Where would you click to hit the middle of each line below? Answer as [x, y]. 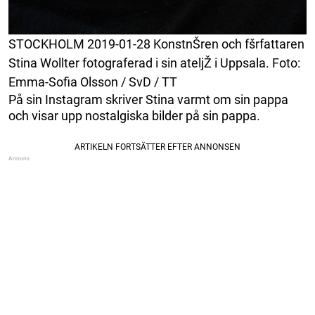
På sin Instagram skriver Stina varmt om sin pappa [148, 100]
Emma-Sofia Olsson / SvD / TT [93, 82]
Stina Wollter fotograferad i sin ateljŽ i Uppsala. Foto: [154, 63]
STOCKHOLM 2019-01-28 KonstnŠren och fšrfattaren [156, 44]
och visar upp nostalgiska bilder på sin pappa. [134, 116]
